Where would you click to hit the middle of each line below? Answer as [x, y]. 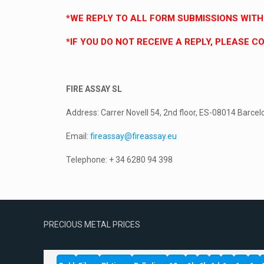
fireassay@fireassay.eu [133, 136]
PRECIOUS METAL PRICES [92, 225]
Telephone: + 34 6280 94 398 [119, 160]
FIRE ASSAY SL [94, 89]
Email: [78, 136]
